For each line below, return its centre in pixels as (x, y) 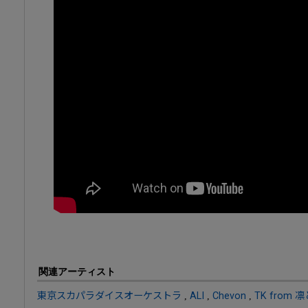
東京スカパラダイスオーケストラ (109, 295)
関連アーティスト (77, 271)
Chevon (229, 295)
